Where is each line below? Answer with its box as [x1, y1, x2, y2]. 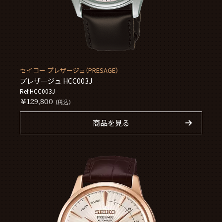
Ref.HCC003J [20, 86, 55, 95]
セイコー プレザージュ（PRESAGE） [20, 65, 119, 75]
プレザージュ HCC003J [20, 75, 93, 86]
